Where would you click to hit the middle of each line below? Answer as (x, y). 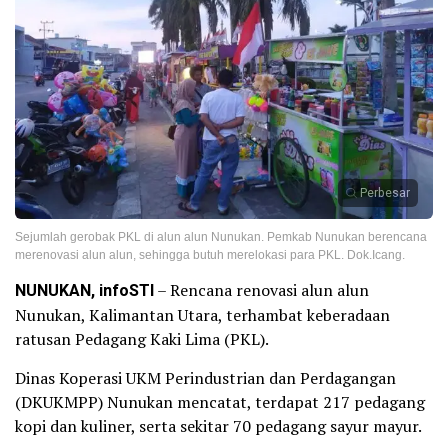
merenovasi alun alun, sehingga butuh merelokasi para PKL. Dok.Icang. (210, 255)
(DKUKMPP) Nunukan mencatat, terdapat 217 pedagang (220, 402)
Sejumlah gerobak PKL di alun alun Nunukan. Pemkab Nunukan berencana (221, 237)
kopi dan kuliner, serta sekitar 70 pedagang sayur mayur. (218, 426)
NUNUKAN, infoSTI (84, 291)
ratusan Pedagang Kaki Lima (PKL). (142, 339)
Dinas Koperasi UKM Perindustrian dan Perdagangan (205, 378)
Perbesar (385, 193)
